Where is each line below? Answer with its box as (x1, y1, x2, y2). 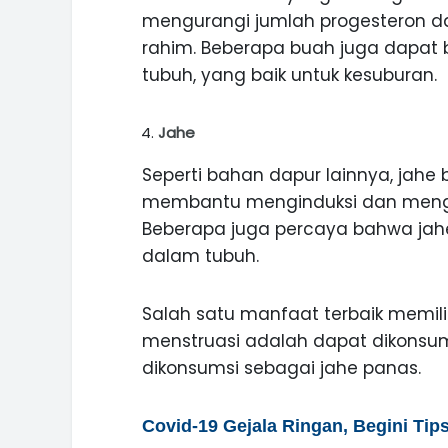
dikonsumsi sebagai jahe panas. (142, 356, 421, 380)
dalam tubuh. (142, 244, 259, 268)
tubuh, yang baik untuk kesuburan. (142, 63, 437, 87)
